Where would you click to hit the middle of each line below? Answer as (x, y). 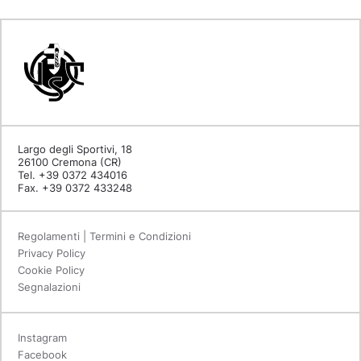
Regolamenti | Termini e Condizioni (104, 237)
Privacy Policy (52, 253)
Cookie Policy (51, 270)
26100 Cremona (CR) (70, 162)
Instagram (42, 338)
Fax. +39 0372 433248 (75, 188)
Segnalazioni (49, 287)
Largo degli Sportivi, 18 (77, 149)
